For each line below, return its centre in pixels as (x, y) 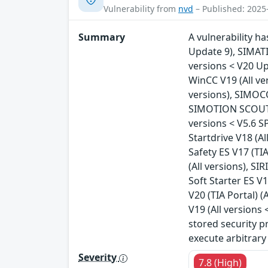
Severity (99, 258)
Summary (102, 37)
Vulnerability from (141, 9)
